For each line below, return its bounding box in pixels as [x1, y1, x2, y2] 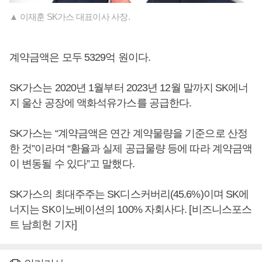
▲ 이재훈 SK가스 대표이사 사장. [9, 12, 130, 22]
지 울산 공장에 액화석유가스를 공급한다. [9, 97, 192, 109]
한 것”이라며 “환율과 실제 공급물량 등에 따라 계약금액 [9, 143, 253, 155]
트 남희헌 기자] [9, 219, 77, 231]
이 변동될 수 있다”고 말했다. [9, 158, 135, 170]
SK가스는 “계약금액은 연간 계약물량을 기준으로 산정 [9, 127, 247, 140]
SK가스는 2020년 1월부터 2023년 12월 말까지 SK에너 [9, 82, 249, 94]
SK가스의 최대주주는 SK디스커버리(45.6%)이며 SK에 [9, 188, 249, 201]
